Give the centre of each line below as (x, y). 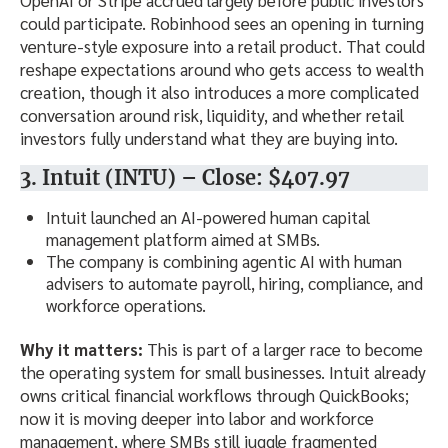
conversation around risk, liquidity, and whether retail (212, 114)
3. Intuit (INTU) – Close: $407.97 (185, 177)
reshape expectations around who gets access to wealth (222, 68)
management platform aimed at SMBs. (183, 238)
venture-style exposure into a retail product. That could (222, 45)
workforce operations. (126, 304)
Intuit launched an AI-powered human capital (208, 216)
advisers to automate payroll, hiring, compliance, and (234, 282)
